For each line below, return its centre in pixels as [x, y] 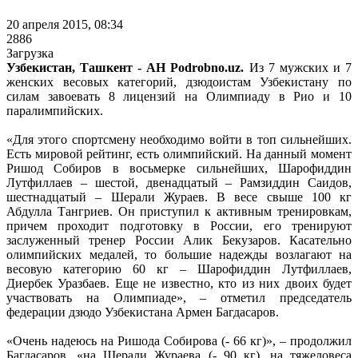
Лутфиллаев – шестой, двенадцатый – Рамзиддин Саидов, [179, 182]
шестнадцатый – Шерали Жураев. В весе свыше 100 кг [179, 197]
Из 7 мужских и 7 [298, 67]
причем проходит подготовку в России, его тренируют [179, 225]
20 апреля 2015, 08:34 [65, 24]
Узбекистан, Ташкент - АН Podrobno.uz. [125, 67]
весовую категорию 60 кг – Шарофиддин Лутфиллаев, [179, 268]
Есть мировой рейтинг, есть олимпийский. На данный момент [179, 153]
